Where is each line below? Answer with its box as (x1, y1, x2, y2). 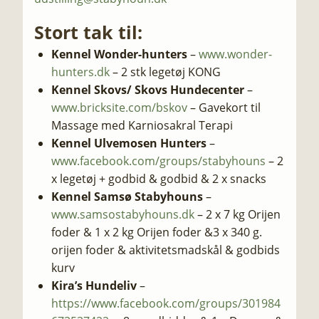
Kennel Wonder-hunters (51, 46, 190, 62)
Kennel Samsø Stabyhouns (51, 189, 206, 204)
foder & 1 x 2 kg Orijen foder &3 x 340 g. (51, 224, 262, 240)
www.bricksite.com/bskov (51, 100, 187, 115)
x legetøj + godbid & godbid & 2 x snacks (51, 171, 266, 187)
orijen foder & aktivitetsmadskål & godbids (51, 242, 280, 258)
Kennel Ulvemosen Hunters (51, 135, 206, 151)
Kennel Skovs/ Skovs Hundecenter (51, 82, 247, 98)
